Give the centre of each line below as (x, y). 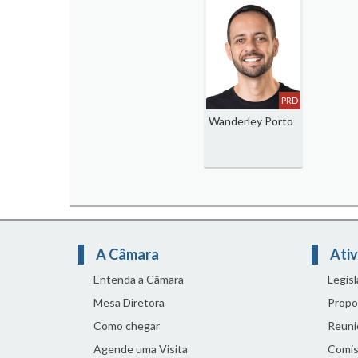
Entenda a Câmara (139, 279)
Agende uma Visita (141, 349)
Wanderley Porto (251, 121)
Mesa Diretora (129, 302)
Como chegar (127, 326)
